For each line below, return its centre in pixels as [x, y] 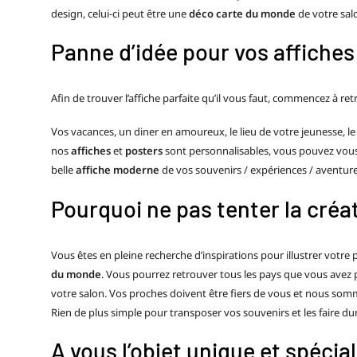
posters [144, 151]
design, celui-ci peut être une [120, 13]
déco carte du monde [242, 13]
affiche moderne [118, 170]
